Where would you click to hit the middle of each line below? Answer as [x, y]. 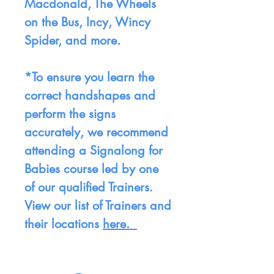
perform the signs [70, 114]
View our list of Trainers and [98, 206]
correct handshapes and [90, 96]
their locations [64, 224]
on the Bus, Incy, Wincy [87, 22]
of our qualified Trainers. [89, 187]
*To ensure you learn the [89, 77]
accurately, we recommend [96, 132]
